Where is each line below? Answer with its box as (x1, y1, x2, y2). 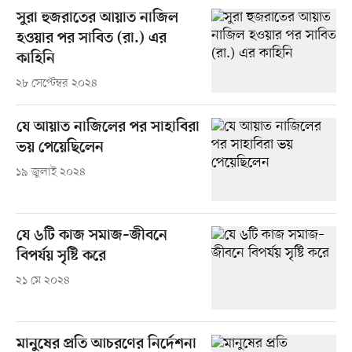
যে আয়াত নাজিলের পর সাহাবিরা (16, 118, 200, 137)
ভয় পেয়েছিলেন (16, 138, 104, 157)
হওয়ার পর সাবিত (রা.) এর (16, 30, 167, 49)
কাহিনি (16, 50, 55, 69)
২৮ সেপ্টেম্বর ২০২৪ (15, 76, 97, 92)
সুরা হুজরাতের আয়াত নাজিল (16, 9, 178, 28)
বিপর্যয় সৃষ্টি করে (16, 247, 106, 266)
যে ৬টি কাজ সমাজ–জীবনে (16, 226, 167, 245)
